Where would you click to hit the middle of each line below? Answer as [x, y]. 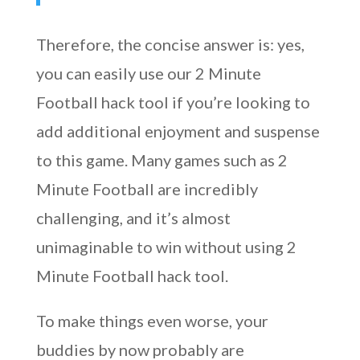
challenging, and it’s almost [133, 218]
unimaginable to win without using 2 [166, 247]
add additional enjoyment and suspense [178, 131]
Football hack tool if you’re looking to [173, 102]
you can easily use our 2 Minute [148, 73]
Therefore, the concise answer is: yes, [170, 44]
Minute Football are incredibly [147, 189]
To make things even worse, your [152, 321]
